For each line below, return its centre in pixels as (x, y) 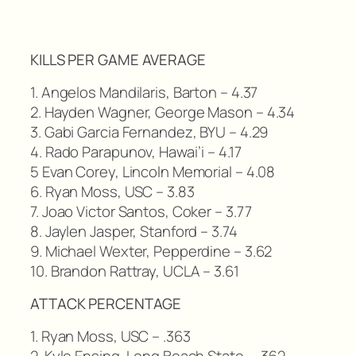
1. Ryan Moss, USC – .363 (110, 336)
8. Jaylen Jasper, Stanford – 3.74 (134, 231)
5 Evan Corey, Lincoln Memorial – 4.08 (153, 171)
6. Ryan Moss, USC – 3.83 (112, 191)
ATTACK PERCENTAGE (106, 304)
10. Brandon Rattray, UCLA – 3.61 (135, 271)
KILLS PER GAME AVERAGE (118, 60)
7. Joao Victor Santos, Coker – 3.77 (141, 211)
